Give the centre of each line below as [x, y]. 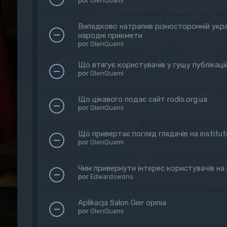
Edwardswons [111, 177]
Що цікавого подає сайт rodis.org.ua [142, 99]
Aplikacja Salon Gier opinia [122, 203]
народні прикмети [110, 35]
